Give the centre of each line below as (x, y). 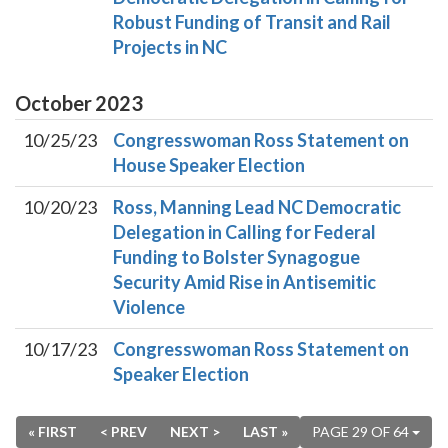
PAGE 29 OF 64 (362, 431)
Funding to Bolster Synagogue (236, 257)
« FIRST (52, 431)
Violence (149, 307)
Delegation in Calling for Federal (244, 232)
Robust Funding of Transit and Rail (252, 22)
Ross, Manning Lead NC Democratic (257, 207)
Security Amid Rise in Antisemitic (244, 282)
